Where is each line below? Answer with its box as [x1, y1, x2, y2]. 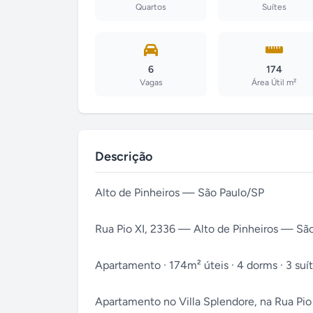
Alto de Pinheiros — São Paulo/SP [95, 186, 264, 199]
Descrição [95, 149, 152, 164]
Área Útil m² [252, 78, 296, 87]
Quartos [136, 2, 166, 12]
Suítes [261, 2, 286, 12]
